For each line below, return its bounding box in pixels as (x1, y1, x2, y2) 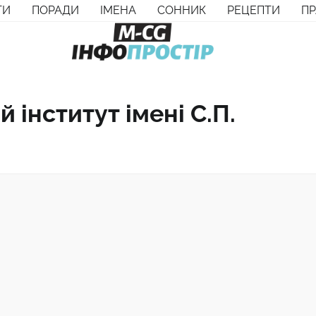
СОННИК (157, 4, 206, 17)
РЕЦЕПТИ (227, 4, 280, 17)
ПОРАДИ (32, 4, 79, 17)
